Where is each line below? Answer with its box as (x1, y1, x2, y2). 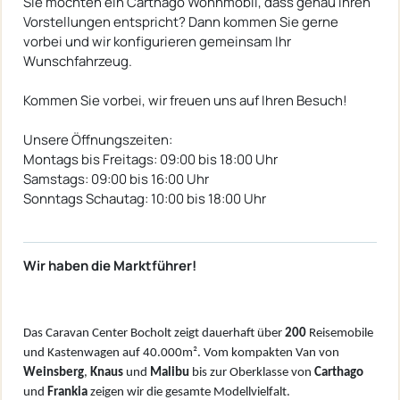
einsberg (36, 365, 84, 379)
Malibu (150, 365, 189, 379)
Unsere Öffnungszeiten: (23, 129, 172, 149)
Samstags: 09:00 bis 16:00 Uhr (23, 169, 209, 188)
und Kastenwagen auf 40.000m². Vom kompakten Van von (23, 346, 339, 360)
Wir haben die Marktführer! (23, 255, 196, 275)
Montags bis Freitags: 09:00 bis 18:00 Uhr (23, 149, 278, 169)
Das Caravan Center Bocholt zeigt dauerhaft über (23, 326, 285, 340)
